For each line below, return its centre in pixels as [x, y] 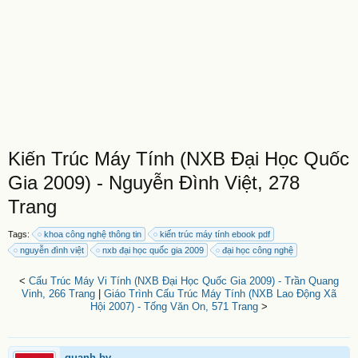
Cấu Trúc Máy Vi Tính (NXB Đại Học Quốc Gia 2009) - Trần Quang [184, 281]
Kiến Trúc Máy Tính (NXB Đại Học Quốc [179, 159]
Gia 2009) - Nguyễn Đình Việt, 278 [154, 183]
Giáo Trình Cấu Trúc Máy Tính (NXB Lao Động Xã [220, 294]
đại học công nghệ [258, 250]
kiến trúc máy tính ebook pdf [215, 234]
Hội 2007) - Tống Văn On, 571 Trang [174, 306]
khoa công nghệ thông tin [93, 234]
